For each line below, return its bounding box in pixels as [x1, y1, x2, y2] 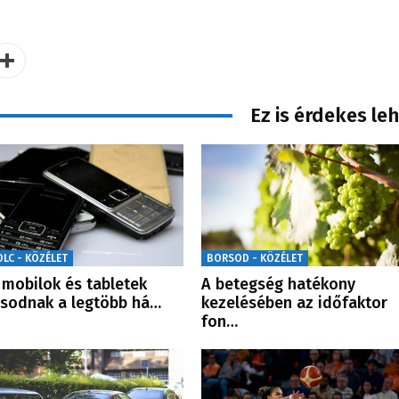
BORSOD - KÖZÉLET [206, 252, 303, 265]
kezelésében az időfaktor [200, 293, 387, 313]
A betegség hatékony [200, 274, 355, 295]
